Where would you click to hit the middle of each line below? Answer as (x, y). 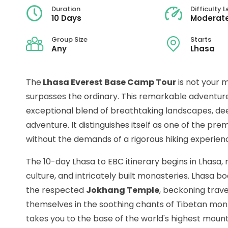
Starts (201, 40)
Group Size (69, 40)
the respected (56, 190)
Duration (66, 9)
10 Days (66, 18)
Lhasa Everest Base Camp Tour (109, 82)
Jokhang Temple (123, 190)
